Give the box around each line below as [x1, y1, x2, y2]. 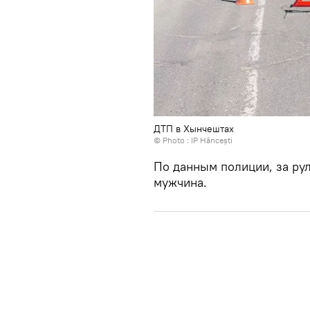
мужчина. [154, 174, 207, 191]
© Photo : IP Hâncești [154, 135, 232, 146]
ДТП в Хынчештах [154, 122, 234, 136]
